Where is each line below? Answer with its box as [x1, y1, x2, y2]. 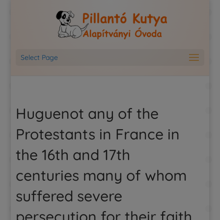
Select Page [21, 53, 58, 62]
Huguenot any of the [16, 104, 159, 123]
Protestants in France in [16, 125, 180, 143]
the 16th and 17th [16, 145, 131, 164]
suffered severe [16, 187, 123, 205]
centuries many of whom [16, 166, 187, 185]
